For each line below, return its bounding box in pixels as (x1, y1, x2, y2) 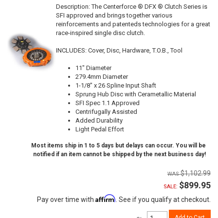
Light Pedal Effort (75, 125, 124, 133)
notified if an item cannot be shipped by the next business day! (33, 150, 206, 158)
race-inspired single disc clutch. (56, 29, 145, 36)
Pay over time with (37, 195, 95, 203)
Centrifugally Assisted (75, 108, 137, 115)
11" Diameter (75, 64, 111, 72)
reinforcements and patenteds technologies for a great (56, 20, 210, 28)
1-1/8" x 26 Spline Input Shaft (75, 81, 156, 89)
